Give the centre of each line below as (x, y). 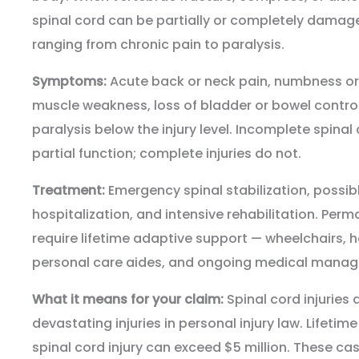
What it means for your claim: (128, 300)
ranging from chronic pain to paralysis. (158, 45)
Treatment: (69, 191)
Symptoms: (69, 82)
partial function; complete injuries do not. (167, 154)
